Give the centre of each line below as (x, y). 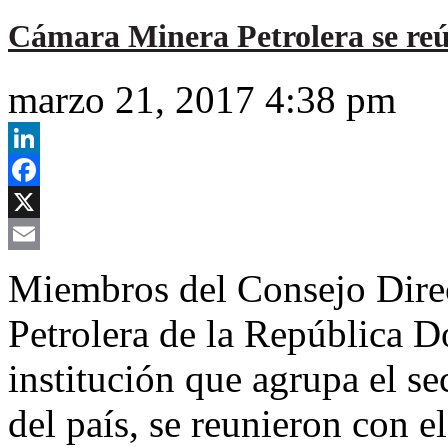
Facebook (39, 202)
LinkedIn (37, 170)
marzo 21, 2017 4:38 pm (202, 100)
